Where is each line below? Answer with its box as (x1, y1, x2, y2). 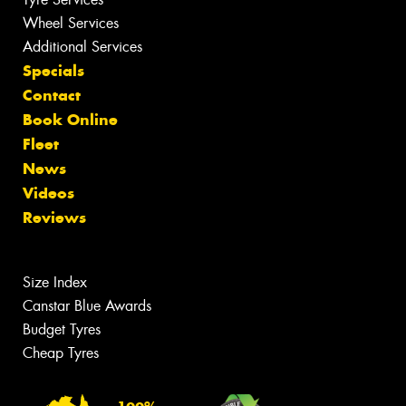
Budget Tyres (23, 320, 101, 340)
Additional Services (23, 37, 142, 57)
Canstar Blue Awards (23, 296, 151, 316)
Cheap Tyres (23, 343, 99, 363)
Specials (23, 61, 84, 82)
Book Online (23, 110, 118, 130)
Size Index (23, 273, 87, 293)
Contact (23, 85, 81, 106)
